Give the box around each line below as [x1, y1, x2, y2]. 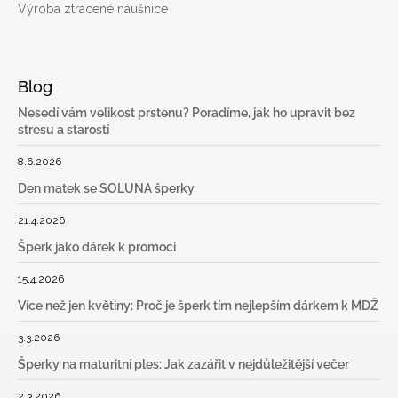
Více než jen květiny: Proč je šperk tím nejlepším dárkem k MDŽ [18, 298, 378, 314]
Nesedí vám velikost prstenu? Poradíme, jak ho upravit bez [18, 106, 355, 121]
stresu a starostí [18, 123, 109, 138]
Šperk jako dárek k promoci [18, 240, 176, 255]
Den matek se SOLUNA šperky [18, 181, 195, 196]
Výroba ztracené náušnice [18, 2, 168, 17]
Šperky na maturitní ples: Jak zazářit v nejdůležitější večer [18, 357, 349, 372]
